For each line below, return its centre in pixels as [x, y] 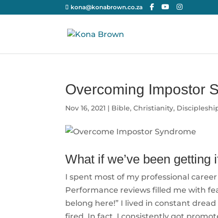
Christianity [154, 108]
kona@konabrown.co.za [107, 7]
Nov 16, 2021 [86, 108]
